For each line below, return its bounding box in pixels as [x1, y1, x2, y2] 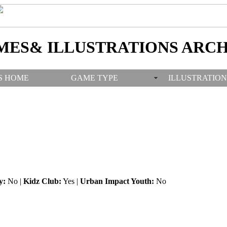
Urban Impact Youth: [80, 176, 154, 185]
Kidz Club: [23, 176, 61, 185]
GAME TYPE [71, 73, 118, 82]
